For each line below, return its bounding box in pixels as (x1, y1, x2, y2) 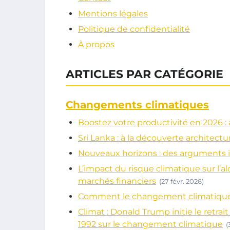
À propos (78, 40, 114, 49)
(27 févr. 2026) (159, 177, 204, 185)
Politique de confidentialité (78, 24, 190, 34)
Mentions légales (78, 9, 148, 18)
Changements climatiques (66, 99, 209, 111)
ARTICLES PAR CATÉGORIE (66, 67, 223, 81)
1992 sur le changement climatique (78, 219, 223, 229)
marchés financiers (78, 176, 156, 186)
